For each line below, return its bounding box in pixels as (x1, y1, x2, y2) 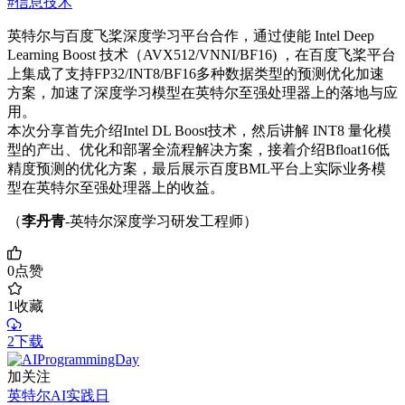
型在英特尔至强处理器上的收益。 (7, 180, 224, 196)
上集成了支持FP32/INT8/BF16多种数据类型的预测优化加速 (7, 66, 384, 82)
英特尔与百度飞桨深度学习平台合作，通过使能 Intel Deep (7, 28, 374, 44)
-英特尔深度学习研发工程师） (65, 213, 258, 230)
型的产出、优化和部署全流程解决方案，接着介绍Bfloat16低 (7, 142, 390, 158)
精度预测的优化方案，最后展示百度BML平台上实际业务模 (7, 161, 386, 177)
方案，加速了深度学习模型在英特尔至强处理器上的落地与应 (7, 85, 398, 101)
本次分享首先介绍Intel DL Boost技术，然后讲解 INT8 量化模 (7, 123, 391, 139)
